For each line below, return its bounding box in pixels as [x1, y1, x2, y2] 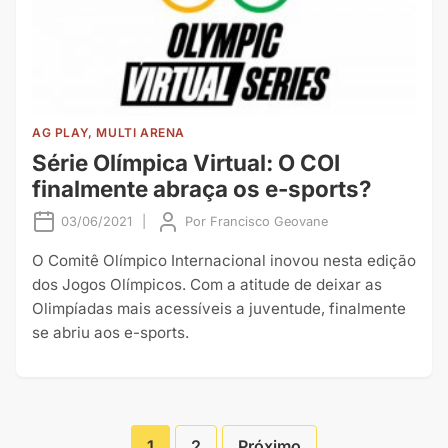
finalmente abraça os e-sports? [32, 175, 372, 203]
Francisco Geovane [210, 214, 328, 230]
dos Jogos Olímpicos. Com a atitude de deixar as [32, 275, 382, 295]
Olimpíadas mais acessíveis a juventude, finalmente [32, 299, 406, 319]
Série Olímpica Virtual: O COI [32, 149, 340, 177]
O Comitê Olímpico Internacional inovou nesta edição [32, 251, 416, 271]
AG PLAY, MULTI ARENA [32, 125, 185, 141]
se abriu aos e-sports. [32, 323, 189, 343]
